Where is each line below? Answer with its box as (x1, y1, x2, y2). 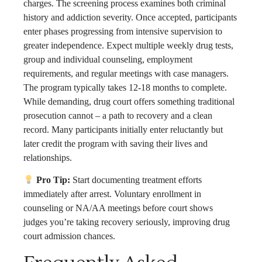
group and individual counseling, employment (23, 54, 192, 65)
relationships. (23, 153, 72, 163)
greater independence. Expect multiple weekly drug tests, (23, 40, 233, 51)
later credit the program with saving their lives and (23, 139, 208, 149)
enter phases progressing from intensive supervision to (23, 26, 222, 37)
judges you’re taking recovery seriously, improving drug (23, 217, 230, 227)
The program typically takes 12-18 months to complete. (23, 82, 227, 93)
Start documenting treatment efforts (70, 175, 202, 185)
